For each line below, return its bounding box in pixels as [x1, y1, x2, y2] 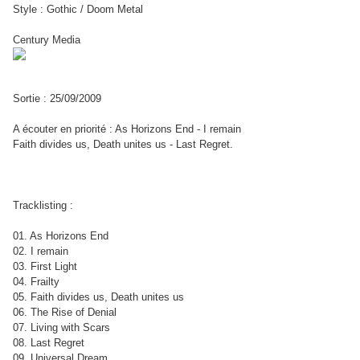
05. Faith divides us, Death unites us [13, 291, 184, 304]
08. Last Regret [13, 337, 84, 350]
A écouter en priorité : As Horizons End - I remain [13, 123, 241, 136]
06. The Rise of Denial [13, 306, 117, 319]
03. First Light [13, 260, 77, 273]
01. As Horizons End [13, 230, 108, 243]
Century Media [13, 34, 80, 47]
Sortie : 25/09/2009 [13, 92, 101, 105]
